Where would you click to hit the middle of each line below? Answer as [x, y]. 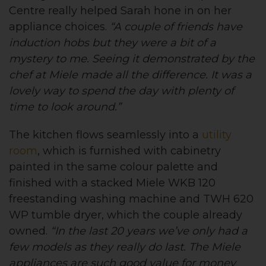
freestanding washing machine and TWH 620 [131, 199]
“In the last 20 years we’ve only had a [149, 231]
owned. [30, 231]
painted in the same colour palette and [113, 167]
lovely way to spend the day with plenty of [121, 91]
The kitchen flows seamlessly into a [105, 134]
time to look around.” [65, 107]
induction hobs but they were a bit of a [113, 42]
